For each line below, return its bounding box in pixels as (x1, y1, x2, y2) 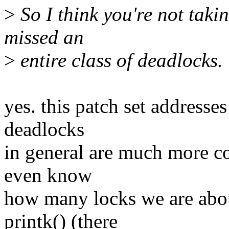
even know (4, 164, 92, 187)
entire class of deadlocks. (15, 49, 223, 72)
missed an (4, 26, 84, 49)
